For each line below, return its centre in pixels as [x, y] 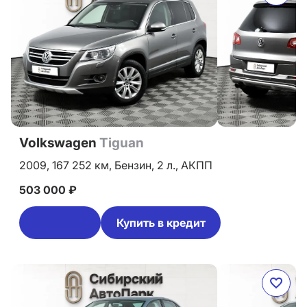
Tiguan [122, 143]
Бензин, [136, 165]
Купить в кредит [161, 223]
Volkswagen [59, 143]
